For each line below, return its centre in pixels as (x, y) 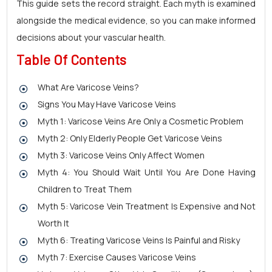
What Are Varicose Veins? (88, 87)
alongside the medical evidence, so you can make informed (136, 20)
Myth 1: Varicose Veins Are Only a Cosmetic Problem (141, 121)
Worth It (53, 223)
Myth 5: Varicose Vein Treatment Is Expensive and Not (147, 206)
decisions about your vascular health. (91, 37)
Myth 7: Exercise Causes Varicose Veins (117, 257)
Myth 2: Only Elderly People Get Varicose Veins (130, 138)
